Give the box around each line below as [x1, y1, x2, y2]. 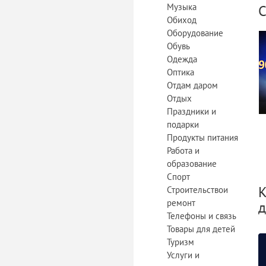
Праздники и [167, 106, 216, 117]
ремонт [167, 197, 195, 208]
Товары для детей [167, 223, 235, 235]
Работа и [167, 145, 199, 156]
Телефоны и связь [167, 210, 236, 221]
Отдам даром [167, 80, 218, 91]
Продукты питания [167, 132, 238, 143]
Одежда [167, 53, 197, 65]
